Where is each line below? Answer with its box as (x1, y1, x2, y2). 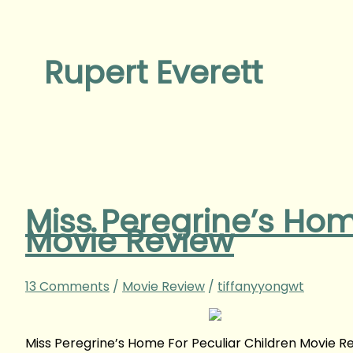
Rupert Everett (44, 50, 262, 95)
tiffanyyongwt (217, 277, 304, 295)
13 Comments (25, 277, 110, 295)
